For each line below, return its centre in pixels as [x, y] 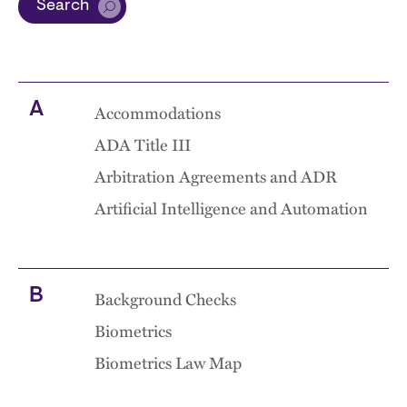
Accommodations [158, 113]
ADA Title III [143, 144]
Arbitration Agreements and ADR [216, 176]
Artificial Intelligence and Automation [231, 208]
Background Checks [165, 299]
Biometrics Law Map [168, 362]
